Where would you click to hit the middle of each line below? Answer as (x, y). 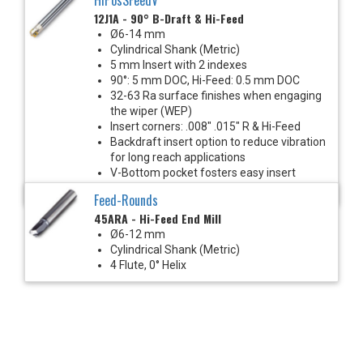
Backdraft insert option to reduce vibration (218, 141)
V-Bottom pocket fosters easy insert (203, 172)
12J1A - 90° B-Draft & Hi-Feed (169, 18)
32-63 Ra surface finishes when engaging (216, 95)
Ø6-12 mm (138, 234)
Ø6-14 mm (138, 34)
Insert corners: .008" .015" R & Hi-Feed (205, 126)
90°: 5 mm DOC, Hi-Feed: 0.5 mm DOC (205, 80)
